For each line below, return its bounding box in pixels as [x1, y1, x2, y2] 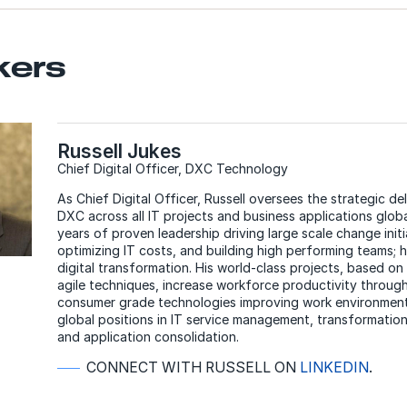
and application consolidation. [57, 329, 246, 345]
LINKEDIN [299, 359, 369, 377]
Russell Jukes [57, 140, 182, 164]
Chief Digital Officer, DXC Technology [57, 161, 288, 177]
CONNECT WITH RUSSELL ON [85, 359, 300, 377]
